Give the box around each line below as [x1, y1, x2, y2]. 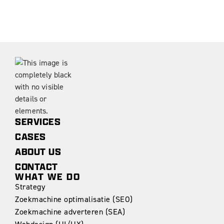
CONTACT [15, 160, 58, 173]
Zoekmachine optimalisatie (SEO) [15, 194, 133, 205]
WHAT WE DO [15, 170, 80, 183]
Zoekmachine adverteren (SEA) [15, 206, 125, 217]
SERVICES [15, 115, 60, 128]
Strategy [15, 181, 45, 192]
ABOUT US [15, 145, 61, 158]
